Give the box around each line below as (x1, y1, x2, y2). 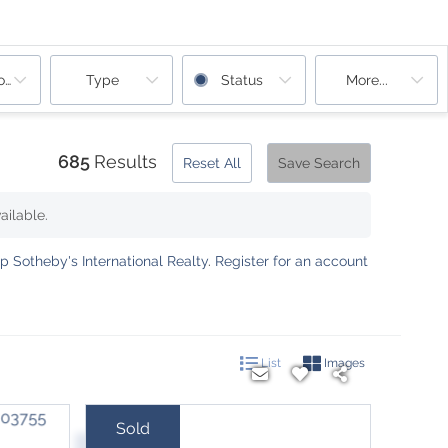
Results (94, 151, 157, 172)
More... (346, 72, 389, 88)
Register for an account (215, 253, 368, 269)
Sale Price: (105, 429, 175, 445)
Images (321, 356, 365, 370)
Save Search (278, 155, 360, 171)
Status (220, 72, 263, 88)
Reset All (183, 155, 241, 171)
